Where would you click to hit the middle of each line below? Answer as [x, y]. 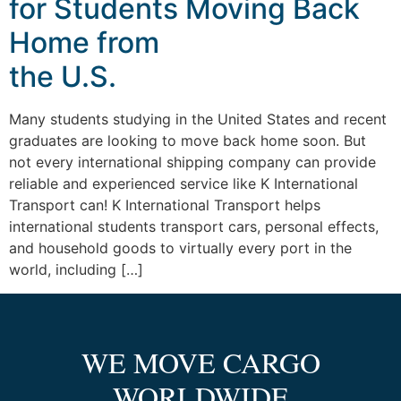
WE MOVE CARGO [200, 362]
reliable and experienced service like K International [183, 184]
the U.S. [63, 77]
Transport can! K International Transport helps [165, 205]
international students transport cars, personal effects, [194, 227]
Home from [84, 43]
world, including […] [76, 270]
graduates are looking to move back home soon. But [188, 141]
